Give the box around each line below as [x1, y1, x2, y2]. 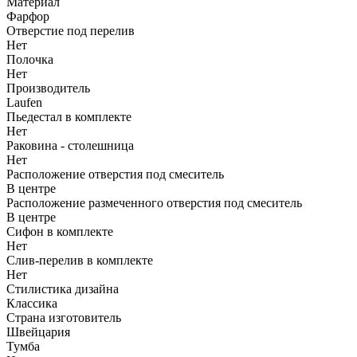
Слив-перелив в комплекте [6, 253, 153, 268]
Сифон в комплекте [6, 225, 113, 239]
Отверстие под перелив [6, 24, 135, 38]
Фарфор [6, 10, 49, 24]
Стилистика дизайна [6, 282, 119, 296]
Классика [6, 296, 57, 311]
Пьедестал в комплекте [6, 110, 131, 124]
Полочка [6, 53, 53, 67]
